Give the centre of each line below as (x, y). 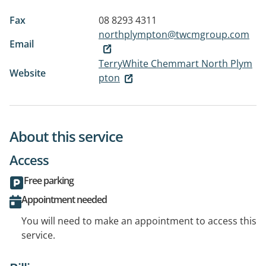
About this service (66, 137)
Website (28, 73)
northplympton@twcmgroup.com (174, 34)
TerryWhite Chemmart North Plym (175, 64)
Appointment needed (64, 200)
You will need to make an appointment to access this (139, 221)
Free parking (49, 181)
